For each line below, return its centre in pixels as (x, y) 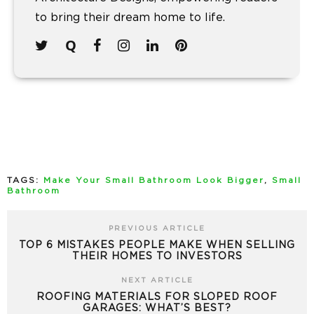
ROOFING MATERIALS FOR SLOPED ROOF (157, 297)
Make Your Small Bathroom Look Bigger (154, 180)
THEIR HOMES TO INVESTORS (157, 256)
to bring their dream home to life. (130, 18)
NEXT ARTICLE (157, 280)
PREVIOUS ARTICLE (157, 228)
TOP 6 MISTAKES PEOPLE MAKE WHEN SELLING (157, 245)
